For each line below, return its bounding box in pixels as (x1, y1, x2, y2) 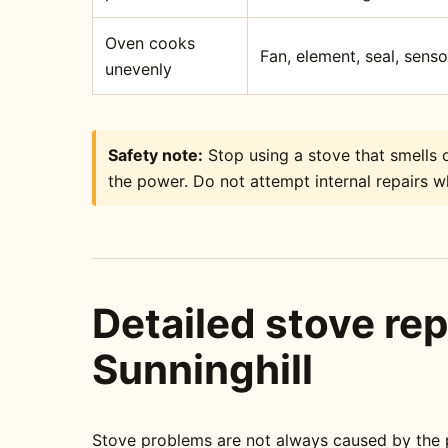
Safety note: (108, 145, 203, 166)
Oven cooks (105, 33, 195, 54)
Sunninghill (92, 345, 313, 395)
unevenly (105, 59, 172, 80)
